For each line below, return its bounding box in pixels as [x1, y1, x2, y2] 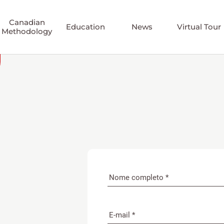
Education [65, 22, 105, 31]
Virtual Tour [176, 22, 221, 31]
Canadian [8, 17, 45, 27]
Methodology [1, 26, 52, 36]
